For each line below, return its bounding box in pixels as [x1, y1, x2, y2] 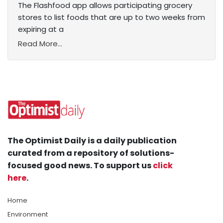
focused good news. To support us [7, 160, 153, 172]
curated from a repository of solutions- [7, 147, 174, 159]
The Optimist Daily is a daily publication [7, 135, 177, 147]
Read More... [18, 38, 62, 49]
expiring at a [18, 24, 64, 35]
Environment [7, 210, 48, 220]
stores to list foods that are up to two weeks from [18, 12, 205, 23]
